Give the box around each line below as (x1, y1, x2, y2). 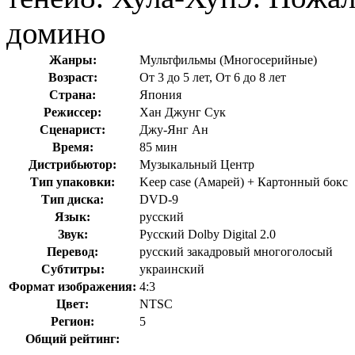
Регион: (51, 315, 94, 329)
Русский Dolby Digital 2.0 (139, 227, 276, 242)
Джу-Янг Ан (139, 123, 208, 137)
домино (6, 16, 106, 51)
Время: (52, 140, 94, 155)
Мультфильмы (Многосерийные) (139, 53, 317, 67)
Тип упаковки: (30, 175, 115, 189)
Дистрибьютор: (29, 158, 116, 172)
